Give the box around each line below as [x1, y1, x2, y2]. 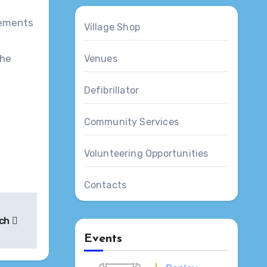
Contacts [83, 179, 127, 191]
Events [83, 233, 122, 245]
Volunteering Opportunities [83, 148, 209, 159]
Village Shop [83, 21, 140, 33]
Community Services [83, 116, 179, 128]
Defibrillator [83, 85, 139, 96]
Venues [83, 53, 117, 64]
